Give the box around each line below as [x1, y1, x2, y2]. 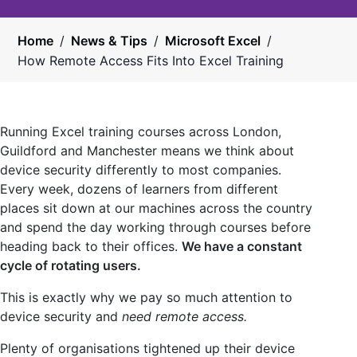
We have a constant [182, 238, 302, 255]
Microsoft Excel [165, 32, 261, 49]
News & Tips [71, 32, 148, 49]
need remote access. [122, 308, 247, 325]
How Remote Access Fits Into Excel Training [18, 53, 284, 69]
